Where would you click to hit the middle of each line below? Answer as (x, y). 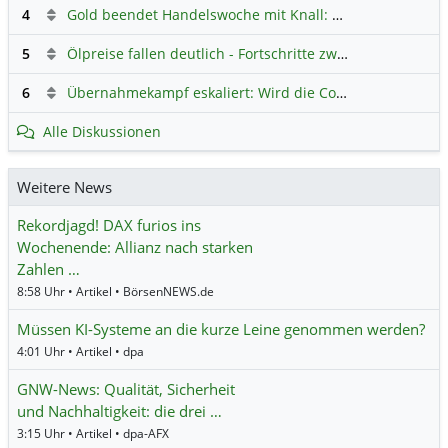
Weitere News (64, 187)
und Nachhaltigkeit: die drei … (119, 411)
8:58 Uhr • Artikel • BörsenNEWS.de (115, 292)
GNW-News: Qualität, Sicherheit (126, 389)
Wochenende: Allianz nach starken (135, 247)
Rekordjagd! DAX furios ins (109, 225)
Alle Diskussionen (102, 132)
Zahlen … (48, 269)
